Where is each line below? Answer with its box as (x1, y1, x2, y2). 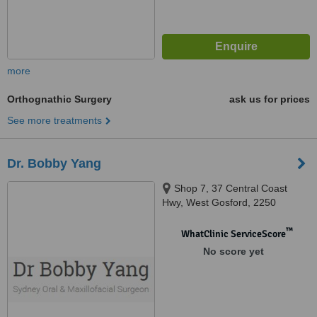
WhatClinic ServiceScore (180, 228, 286, 240)
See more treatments (7, 115, 102, 126)
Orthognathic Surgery (7, 93, 112, 105)
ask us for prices (229, 93, 310, 105)
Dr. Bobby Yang (7, 156, 101, 171)
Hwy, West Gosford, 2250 (162, 197, 276, 208)
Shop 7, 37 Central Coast (174, 183, 287, 194)
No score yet (202, 246, 264, 257)
